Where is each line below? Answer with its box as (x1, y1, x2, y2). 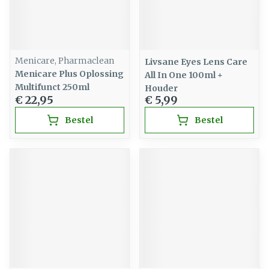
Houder (145, 83, 178, 94)
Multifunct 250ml (15, 82, 89, 92)
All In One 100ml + (145, 70, 223, 80)
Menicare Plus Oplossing (15, 68, 124, 79)
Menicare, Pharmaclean (15, 55, 114, 66)
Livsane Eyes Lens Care (145, 56, 247, 67)
